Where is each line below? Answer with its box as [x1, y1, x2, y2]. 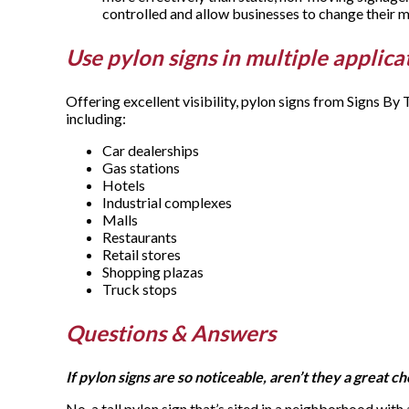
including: [66, 110, 129, 128]
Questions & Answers [66, 320, 276, 347]
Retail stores [102, 246, 181, 264]
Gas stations [102, 159, 180, 177]
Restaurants [102, 228, 177, 246]
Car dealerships [102, 142, 199, 160]
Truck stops [102, 280, 177, 299]
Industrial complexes [102, 194, 232, 212]
